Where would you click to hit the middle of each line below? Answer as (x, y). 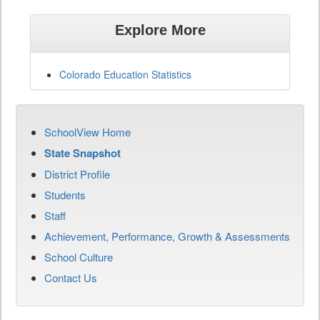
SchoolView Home (87, 131)
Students (65, 194)
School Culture (79, 256)
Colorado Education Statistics (125, 74)
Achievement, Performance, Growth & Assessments (167, 236)
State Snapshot (82, 152)
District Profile (77, 174)
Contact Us (71, 277)
